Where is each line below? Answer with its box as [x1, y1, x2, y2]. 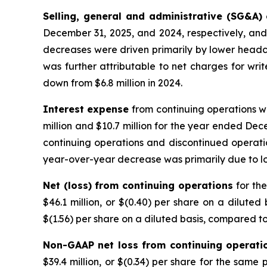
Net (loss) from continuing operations [43, 179, 237, 192]
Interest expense [43, 103, 132, 116]
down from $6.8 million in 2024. [43, 77, 182, 89]
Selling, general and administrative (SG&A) [43, 10, 262, 23]
